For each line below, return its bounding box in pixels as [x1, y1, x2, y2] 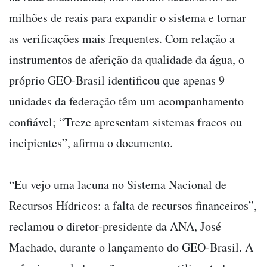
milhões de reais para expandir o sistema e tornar [9, 10, 246, 26]
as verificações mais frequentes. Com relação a [9, 30, 235, 47]
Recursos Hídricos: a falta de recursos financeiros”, [9, 197, 257, 214]
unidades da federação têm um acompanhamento [9, 93, 244, 110]
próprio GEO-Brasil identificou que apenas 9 [9, 72, 225, 89]
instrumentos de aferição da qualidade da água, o [9, 51, 244, 68]
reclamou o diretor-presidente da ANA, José [9, 218, 221, 235]
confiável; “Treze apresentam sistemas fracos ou [9, 114, 242, 131]
